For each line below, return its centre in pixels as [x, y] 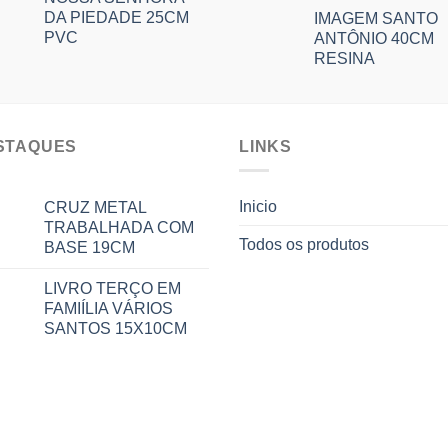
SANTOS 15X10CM [115, 329]
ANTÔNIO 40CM [374, 38]
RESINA [344, 58]
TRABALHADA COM [119, 228]
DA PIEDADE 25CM [116, 17]
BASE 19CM [89, 248]
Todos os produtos [304, 245]
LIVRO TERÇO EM [112, 289]
